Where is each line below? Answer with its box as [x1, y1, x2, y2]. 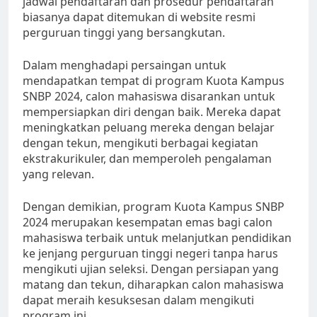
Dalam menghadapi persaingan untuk [23, 57, 226, 74]
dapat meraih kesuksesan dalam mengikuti [23, 292, 254, 309]
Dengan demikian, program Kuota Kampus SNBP [23, 199, 284, 215]
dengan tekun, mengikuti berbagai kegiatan [23, 135, 258, 151]
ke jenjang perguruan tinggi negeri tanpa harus [23, 246, 278, 262]
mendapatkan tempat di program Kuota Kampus [23, 73, 284, 89]
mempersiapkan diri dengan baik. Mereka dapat [23, 104, 281, 120]
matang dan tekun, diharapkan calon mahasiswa [23, 277, 284, 293]
